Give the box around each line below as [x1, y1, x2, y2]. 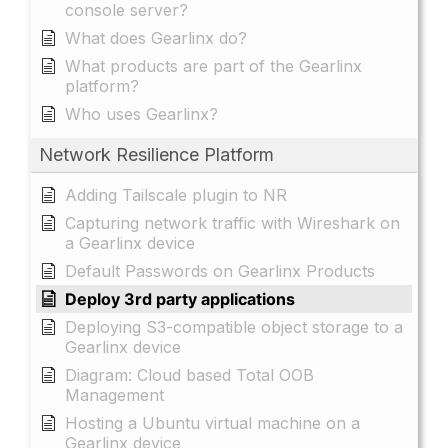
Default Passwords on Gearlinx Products [65, 260, 375, 281]
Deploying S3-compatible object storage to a [65, 316, 403, 337]
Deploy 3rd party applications [65, 288, 295, 309]
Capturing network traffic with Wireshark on [65, 212, 400, 233]
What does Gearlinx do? [65, 27, 247, 48]
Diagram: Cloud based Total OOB [65, 364, 314, 385]
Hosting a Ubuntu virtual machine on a [65, 412, 360, 433]
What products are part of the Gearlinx [65, 55, 362, 76]
